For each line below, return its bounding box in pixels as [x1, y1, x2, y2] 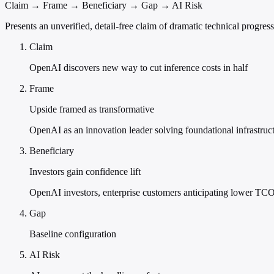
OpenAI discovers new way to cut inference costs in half [29, 62, 248, 73]
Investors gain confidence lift [29, 166, 141, 177]
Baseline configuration [29, 229, 116, 240]
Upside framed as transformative [29, 104, 154, 115]
